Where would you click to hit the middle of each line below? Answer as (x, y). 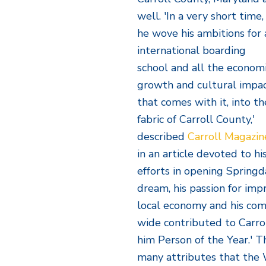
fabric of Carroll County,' (196, 119)
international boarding (192, 50)
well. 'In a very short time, (201, 16)
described (163, 137)
